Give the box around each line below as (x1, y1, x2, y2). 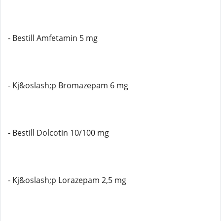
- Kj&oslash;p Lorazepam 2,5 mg (8, 175, 126, 185)
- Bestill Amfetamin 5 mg (8, 33, 98, 43)
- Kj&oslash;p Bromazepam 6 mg (8, 80, 128, 91)
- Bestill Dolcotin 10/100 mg (8, 127, 109, 138)
